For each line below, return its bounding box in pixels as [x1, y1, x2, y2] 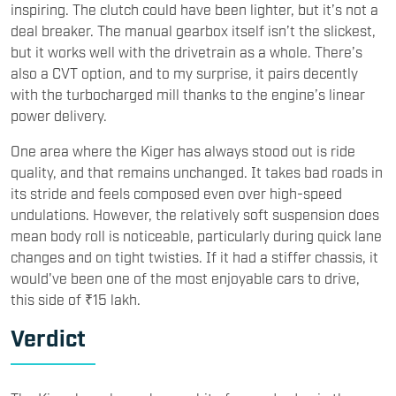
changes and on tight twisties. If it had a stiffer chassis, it [11, 247, 378, 265]
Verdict [11, 323, 91, 350]
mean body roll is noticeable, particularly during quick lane [11, 225, 382, 244]
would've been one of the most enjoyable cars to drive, [11, 268, 360, 286]
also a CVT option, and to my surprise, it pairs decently [11, 63, 358, 81]
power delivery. [11, 105, 107, 124]
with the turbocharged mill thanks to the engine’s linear [11, 84, 365, 103]
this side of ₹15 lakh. [11, 289, 141, 308]
